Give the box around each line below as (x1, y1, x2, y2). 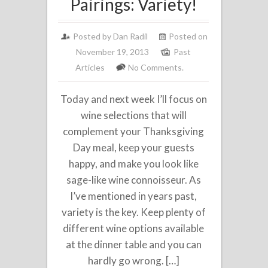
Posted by (73, 31, 114, 41)
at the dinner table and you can (65, 237, 202, 251)
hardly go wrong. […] (87, 254, 179, 267)
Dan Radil (113, 31, 148, 41)
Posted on (169, 31, 208, 41)
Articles (75, 62, 105, 72)
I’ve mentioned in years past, (70, 189, 197, 202)
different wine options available (63, 221, 205, 234)
